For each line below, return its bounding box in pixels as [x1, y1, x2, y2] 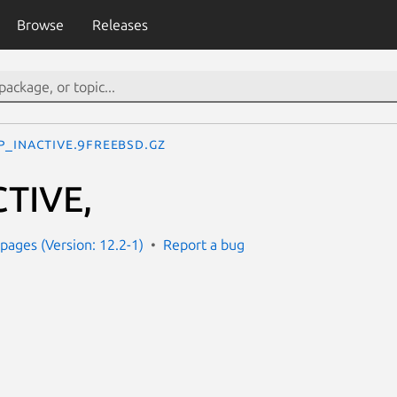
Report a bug [163, 236, 245, 253]
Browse [16, 17, 64, 33]
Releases [91, 17, 148, 33]
